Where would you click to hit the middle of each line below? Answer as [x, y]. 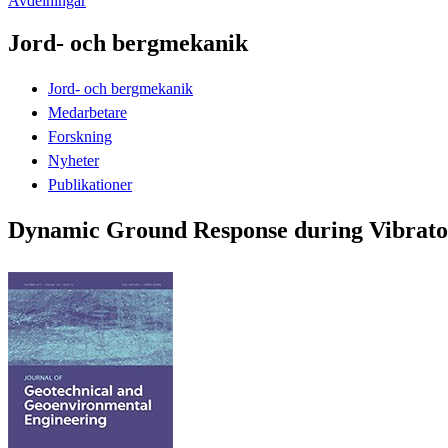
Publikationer [90, 184]
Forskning [80, 136]
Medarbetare [87, 112]
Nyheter [73, 160]
